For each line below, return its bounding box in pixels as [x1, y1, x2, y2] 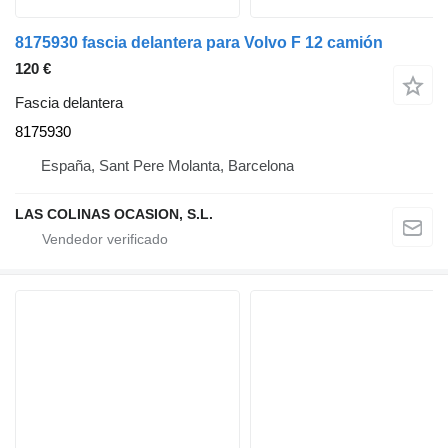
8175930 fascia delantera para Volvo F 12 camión [15, 33, 383, 51]
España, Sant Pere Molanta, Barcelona [41, 156, 294, 174]
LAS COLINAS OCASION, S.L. [15, 205, 213, 222]
